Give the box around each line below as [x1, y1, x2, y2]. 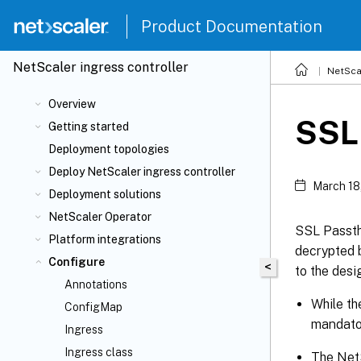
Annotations [64, 278, 127, 291]
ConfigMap [64, 301, 122, 313]
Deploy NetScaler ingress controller [48, 165, 235, 178]
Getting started [48, 120, 129, 133]
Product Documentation [141, 17, 322, 36]
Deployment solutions [48, 188, 161, 201]
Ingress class [64, 346, 133, 359]
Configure [48, 255, 105, 268]
